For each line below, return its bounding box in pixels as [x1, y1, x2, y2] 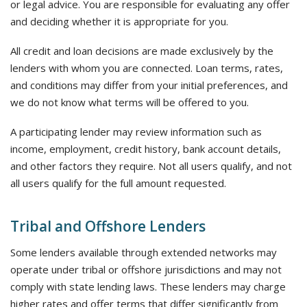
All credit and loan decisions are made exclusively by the [10, 44, 273, 58]
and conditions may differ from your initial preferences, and [10, 78, 288, 92]
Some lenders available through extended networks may [10, 245, 277, 259]
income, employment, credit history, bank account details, [10, 142, 281, 156]
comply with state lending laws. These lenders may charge [10, 280, 286, 293]
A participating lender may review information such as [10, 125, 262, 138]
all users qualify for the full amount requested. [10, 176, 226, 190]
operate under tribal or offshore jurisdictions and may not [10, 262, 282, 276]
